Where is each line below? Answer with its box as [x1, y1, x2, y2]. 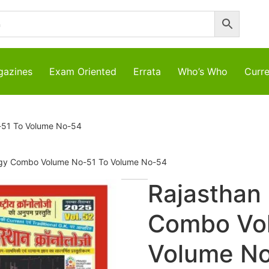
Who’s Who [178, 65, 228, 77]
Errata [133, 65, 161, 77]
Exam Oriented [49, 65, 116, 77]
